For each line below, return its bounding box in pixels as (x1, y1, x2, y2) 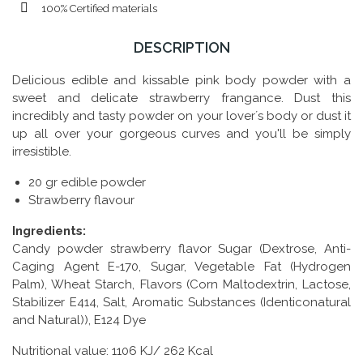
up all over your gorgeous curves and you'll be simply (12, 126, 351, 141)
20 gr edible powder (28, 174, 146, 190)
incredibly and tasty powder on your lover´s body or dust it (12, 108, 351, 123)
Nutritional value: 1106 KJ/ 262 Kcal (12, 343, 213, 358)
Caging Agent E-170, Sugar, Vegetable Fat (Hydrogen (12, 258, 351, 274)
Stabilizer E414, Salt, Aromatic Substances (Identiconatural (12, 294, 351, 310)
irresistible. (12, 143, 71, 159)
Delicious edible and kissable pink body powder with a (12, 72, 351, 88)
